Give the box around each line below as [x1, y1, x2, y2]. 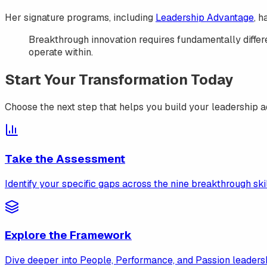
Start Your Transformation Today [5, 70, 233, 89]
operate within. [29, 46, 93, 59]
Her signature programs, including [5, 11, 156, 24]
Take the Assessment [5, 151, 125, 166]
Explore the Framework [5, 228, 132, 243]
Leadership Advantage [156, 11, 254, 24]
